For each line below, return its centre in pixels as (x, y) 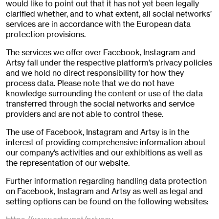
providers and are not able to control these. (85, 114)
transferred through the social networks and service (100, 104)
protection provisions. (46, 34)
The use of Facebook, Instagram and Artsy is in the (98, 132)
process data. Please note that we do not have (90, 83)
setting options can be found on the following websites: (107, 202)
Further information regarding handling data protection (106, 181)
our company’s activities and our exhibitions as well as (104, 153)
